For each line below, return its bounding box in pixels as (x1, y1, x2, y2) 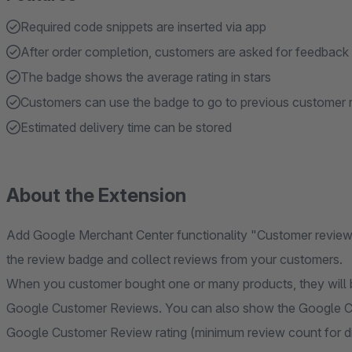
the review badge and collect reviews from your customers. (6, 251, 343, 267)
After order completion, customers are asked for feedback (20, 44, 349, 60)
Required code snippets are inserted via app (20, 19, 266, 35)
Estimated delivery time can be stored (20, 119, 232, 135)
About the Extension (6, 184, 186, 207)
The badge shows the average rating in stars (20, 69, 271, 85)
